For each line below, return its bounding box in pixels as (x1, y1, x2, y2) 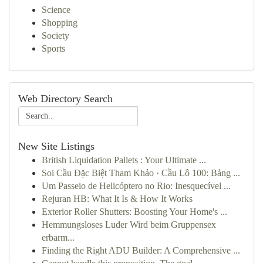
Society (42, 31, 69, 41)
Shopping (42, 18, 77, 28)
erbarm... (42, 232, 75, 242)
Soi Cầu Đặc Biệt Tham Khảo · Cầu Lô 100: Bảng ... (42, 168, 240, 178)
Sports (42, 43, 65, 53)
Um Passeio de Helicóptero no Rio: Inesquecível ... (42, 181, 231, 191)
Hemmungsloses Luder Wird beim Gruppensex (42, 220, 216, 230)
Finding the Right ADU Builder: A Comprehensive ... (42, 245, 240, 255)
